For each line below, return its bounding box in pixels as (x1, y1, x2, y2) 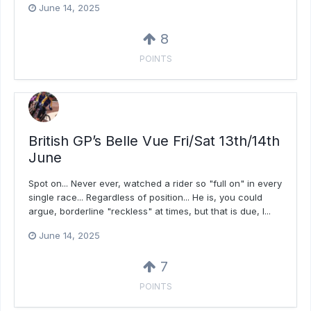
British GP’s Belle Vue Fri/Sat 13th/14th (28, 133, 280, 150)
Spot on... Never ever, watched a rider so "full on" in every (28, 178, 282, 190)
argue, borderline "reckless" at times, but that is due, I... (28, 205, 271, 217)
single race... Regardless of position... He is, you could (28, 192, 262, 203)
